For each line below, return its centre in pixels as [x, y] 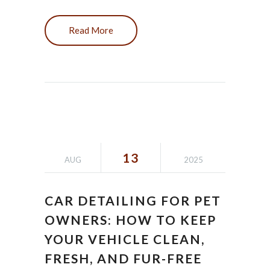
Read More [91, 30]
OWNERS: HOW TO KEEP [130, 219]
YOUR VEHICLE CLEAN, [125, 239]
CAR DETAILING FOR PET [133, 200]
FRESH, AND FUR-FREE [123, 258]
